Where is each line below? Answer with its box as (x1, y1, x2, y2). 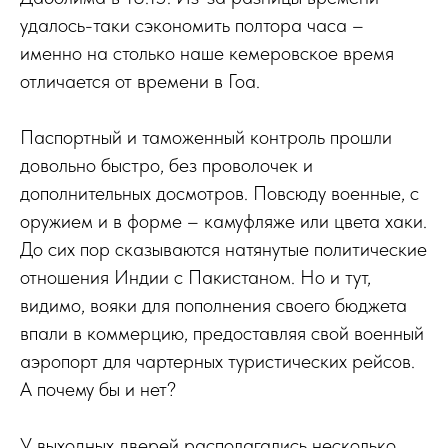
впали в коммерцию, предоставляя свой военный (20, 321, 424, 345)
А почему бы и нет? (20, 377, 176, 401)
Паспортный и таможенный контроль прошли (20, 125, 392, 149)
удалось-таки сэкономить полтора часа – (20, 13, 364, 37)
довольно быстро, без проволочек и (20, 153, 313, 177)
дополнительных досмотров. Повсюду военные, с (20, 181, 419, 205)
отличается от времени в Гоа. (20, 69, 260, 93)
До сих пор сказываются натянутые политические (20, 237, 427, 261)
